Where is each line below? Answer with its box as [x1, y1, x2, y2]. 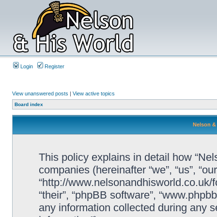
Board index [15, 102, 43, 107]
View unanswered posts [12, 91, 68, 96]
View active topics [73, 91, 115, 96]
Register [43, 63, 64, 69]
